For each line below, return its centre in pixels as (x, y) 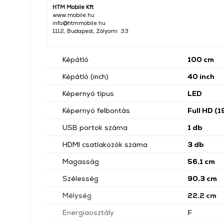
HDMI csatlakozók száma (105, 144)
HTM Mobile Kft (73, 7)
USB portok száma (95, 127)
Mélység (77, 195)
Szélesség (80, 178)
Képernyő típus (88, 93)
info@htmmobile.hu (79, 23)
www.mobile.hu (73, 15)
